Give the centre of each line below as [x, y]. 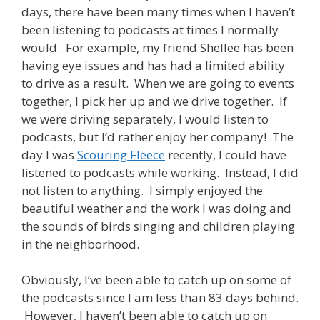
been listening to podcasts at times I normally [150, 29]
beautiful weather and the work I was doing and [156, 208]
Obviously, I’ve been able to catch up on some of [156, 280]
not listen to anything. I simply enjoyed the [142, 190]
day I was [49, 154]
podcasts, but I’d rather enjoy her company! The [157, 136]
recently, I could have [226, 154]
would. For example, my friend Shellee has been [157, 47]
